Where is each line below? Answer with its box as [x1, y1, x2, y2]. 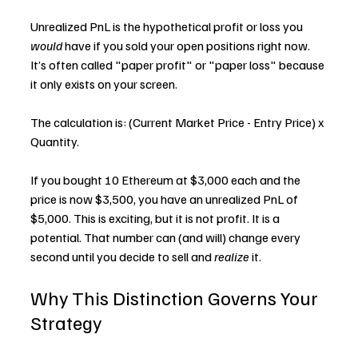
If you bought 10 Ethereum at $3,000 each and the [30, 172, 303, 188]
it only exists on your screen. [30, 76, 177, 92]
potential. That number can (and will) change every [30, 229, 303, 245]
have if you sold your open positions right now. [62, 38, 312, 54]
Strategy [30, 310, 101, 334]
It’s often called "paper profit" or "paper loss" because [30, 57, 327, 73]
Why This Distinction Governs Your [30, 285, 322, 309]
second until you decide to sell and [30, 249, 214, 265]
